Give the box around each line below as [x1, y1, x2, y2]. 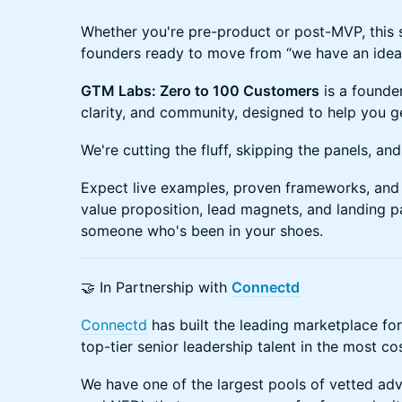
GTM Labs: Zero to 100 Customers [81, 81, 319, 100]
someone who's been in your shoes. [81, 221, 323, 240]
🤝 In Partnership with [81, 277, 232, 296]
